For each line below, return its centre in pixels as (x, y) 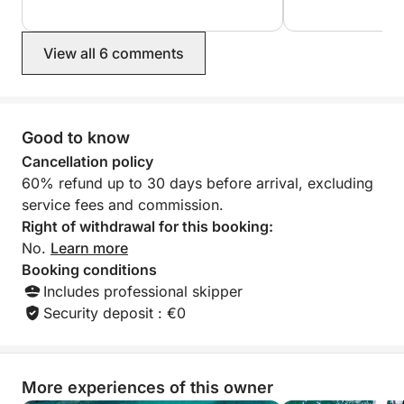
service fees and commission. (123, 205)
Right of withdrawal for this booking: (147, 226)
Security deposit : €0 (115, 313)
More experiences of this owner (147, 387)
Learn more (89, 248)
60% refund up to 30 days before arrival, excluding (197, 183)
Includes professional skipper (143, 291)
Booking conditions (89, 270)
